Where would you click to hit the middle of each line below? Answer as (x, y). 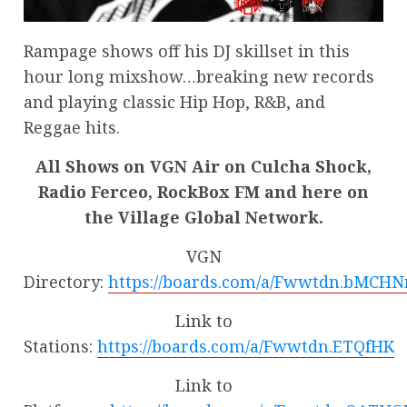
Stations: (60, 346)
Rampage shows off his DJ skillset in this (187, 50)
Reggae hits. (72, 127)
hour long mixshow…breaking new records (199, 76)
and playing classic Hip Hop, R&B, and (174, 101)
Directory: (66, 281)
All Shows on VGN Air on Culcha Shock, (203, 166)
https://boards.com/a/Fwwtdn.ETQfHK (246, 346)
